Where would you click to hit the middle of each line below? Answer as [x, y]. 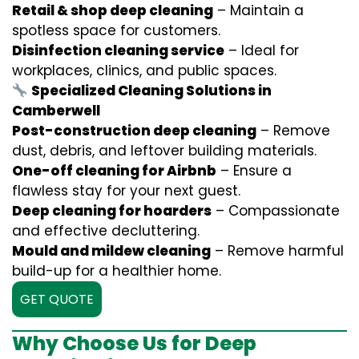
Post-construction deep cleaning [134, 131]
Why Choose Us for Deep [134, 343]
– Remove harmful [277, 251]
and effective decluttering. [106, 231]
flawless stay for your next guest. [126, 191]
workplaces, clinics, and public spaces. [144, 71]
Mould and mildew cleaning [111, 251]
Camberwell [56, 111]
